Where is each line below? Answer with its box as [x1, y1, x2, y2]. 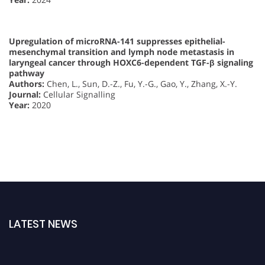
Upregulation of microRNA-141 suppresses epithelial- [9, 35, 225, 47]
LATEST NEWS [9, 216, 77, 231]
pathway [9, 67, 44, 79]
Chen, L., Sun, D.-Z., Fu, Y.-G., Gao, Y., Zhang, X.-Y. [44, 77, 237, 89]
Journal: [9, 88, 41, 100]
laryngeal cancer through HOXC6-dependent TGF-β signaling [9, 56, 253, 68]
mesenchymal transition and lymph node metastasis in [9, 46, 234, 57]
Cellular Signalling [41, 88, 115, 100]
